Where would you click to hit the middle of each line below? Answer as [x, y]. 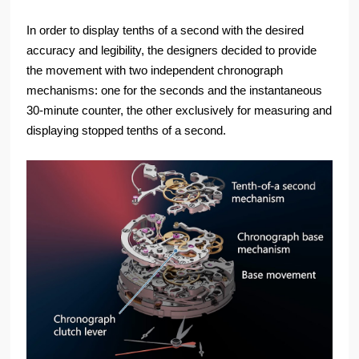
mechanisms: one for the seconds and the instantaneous [175, 91]
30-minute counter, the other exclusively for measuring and [179, 111]
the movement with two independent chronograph [155, 71]
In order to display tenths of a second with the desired [165, 30]
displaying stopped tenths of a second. [127, 131]
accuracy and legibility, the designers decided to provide [172, 50]
